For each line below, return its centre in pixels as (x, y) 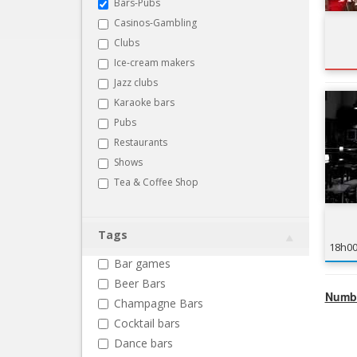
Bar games (142, 263)
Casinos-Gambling (155, 22)
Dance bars (143, 343)
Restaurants (141, 142)
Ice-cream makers (154, 62)
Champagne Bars (159, 303)
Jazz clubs (136, 82)
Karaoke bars (144, 102)
